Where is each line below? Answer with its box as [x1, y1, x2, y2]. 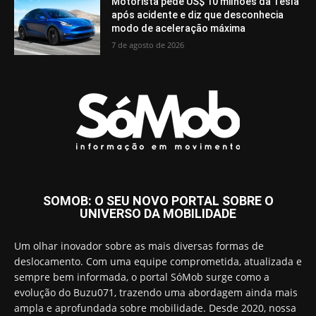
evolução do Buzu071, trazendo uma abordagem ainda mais [14, 286, 298, 300]
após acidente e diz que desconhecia [111, 8, 284, 20]
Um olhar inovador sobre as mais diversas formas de [14, 239, 264, 253]
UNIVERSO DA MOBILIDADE [80, 206, 236, 221]
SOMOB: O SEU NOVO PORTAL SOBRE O [42, 193, 274, 209]
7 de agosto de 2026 [111, 39, 185, 50]
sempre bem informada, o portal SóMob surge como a [14, 270, 269, 284]
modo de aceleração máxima [111, 22, 246, 34]
